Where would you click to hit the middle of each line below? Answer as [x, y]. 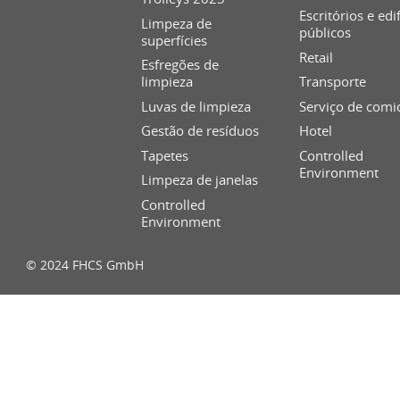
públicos [325, 33]
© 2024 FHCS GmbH [85, 265]
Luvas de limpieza [196, 106]
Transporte [333, 82]
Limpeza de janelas [200, 180]
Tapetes [165, 155]
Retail [317, 57]
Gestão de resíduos [200, 131]
